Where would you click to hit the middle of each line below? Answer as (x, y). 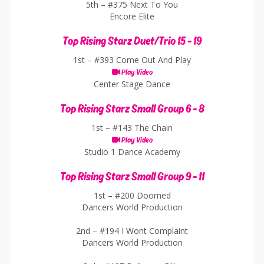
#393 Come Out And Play (143, 60)
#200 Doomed (143, 195)
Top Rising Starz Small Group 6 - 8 (132, 109)
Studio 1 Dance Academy (132, 152)
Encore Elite (132, 16)
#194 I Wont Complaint (144, 231)
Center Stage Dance (132, 84)
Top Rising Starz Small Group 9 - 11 (132, 177)
